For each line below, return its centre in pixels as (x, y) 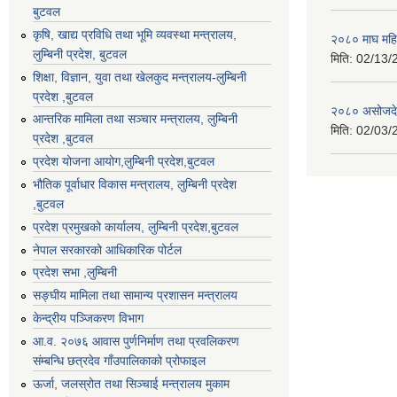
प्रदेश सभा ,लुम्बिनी (75, 272)
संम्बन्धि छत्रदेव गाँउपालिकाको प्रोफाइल (119, 360)
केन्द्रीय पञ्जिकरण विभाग (88, 318)
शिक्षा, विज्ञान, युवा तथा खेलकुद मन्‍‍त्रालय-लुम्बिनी (140, 77)
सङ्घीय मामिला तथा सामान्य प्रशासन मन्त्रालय (135, 296)
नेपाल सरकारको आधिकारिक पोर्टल (107, 249)
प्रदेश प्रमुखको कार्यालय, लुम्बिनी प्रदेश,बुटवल (136, 226)
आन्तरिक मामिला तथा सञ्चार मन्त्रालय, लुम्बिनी (135, 119)
